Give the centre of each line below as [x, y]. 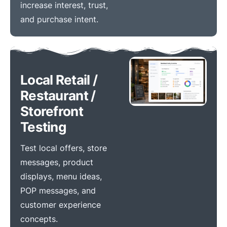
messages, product [57, 162]
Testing [43, 127]
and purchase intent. [59, 19]
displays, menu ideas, [61, 176]
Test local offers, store [64, 148]
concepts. [39, 219]
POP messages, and [58, 191]
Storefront [52, 111]
